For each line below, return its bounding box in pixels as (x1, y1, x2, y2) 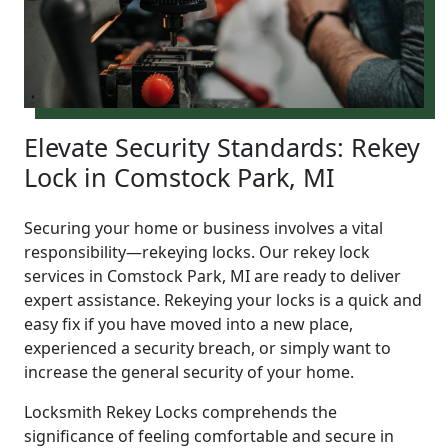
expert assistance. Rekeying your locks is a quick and (24, 288, 422, 311)
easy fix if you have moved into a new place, (24, 312, 353, 335)
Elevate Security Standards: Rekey (24, 129, 420, 164)
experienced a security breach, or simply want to (24, 336, 391, 359)
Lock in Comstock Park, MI (24, 159, 335, 194)
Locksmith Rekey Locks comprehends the (24, 400, 337, 423)
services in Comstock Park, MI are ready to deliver (24, 264, 401, 287)
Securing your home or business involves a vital (24, 216, 383, 239)
